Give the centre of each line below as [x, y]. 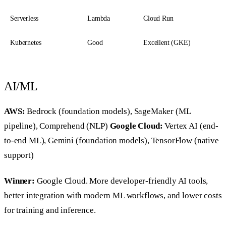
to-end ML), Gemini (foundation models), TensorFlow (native [111, 141]
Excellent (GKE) [167, 43]
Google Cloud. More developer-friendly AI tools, [121, 181]
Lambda [99, 19]
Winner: [19, 181]
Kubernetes [26, 43]
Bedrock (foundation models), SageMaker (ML [108, 111]
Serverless [24, 19]
